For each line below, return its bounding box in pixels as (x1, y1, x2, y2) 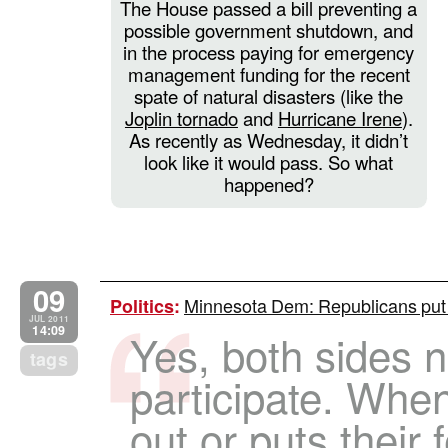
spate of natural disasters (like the (134, 82, 404, 109)
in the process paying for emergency (123, 38, 415, 65)
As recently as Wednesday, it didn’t (129, 126, 409, 153)
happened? (223, 170, 314, 197)
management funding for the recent (127, 60, 410, 87)
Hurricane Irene (277, 104, 402, 131)
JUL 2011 (28, 313, 70, 326)
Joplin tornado (124, 104, 238, 131)
